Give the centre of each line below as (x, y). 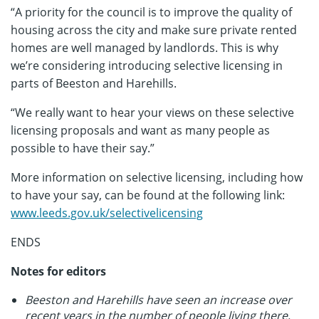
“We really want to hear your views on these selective (152, 113)
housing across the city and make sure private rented (154, 30)
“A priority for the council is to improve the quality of (151, 12)
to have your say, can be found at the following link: (148, 195)
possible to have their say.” (83, 148)
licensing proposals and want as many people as (140, 130)
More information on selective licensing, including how (157, 177)
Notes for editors (58, 271)
